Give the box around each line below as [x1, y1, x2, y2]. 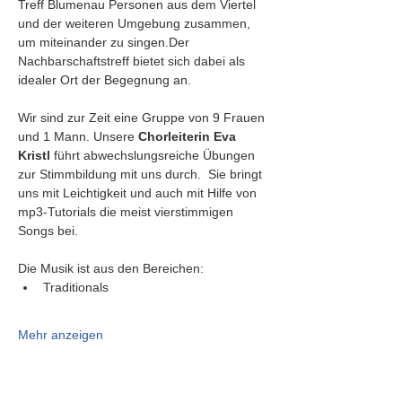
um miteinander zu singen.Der [18, 35, 193, 49]
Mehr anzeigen [18, 328, 103, 342]
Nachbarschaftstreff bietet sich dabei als [18, 54, 249, 68]
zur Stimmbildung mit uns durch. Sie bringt [18, 167, 266, 181]
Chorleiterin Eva [138, 129, 240, 144]
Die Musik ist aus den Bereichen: [18, 261, 204, 275]
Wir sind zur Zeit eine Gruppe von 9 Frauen [18, 110, 268, 125]
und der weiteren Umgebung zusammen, [18, 16, 254, 31]
